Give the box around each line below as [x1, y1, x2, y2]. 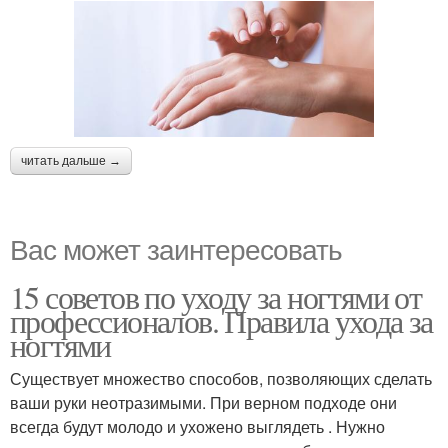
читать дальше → [21, 154, 121, 169]
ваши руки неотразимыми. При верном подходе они [10, 391, 397, 415]
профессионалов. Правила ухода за [10, 299, 433, 343]
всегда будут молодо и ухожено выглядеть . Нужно [10, 415, 385, 439]
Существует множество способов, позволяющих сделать [10, 367, 432, 391]
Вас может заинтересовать [10, 228, 342, 269]
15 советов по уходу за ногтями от [10, 275, 422, 319]
